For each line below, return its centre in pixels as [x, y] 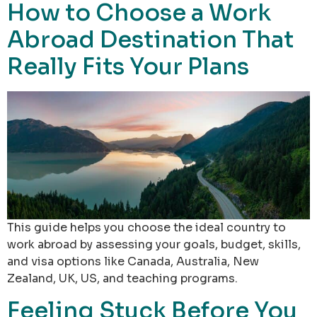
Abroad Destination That [150, 39]
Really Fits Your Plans [128, 66]
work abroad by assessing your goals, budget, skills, [154, 244]
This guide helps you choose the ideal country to [146, 227]
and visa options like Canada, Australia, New [133, 261]
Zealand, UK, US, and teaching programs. [122, 278]
